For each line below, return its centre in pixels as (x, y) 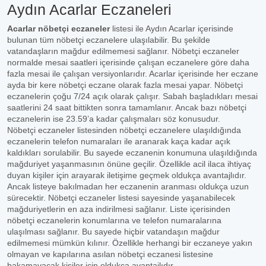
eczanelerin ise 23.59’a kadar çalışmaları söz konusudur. (114, 119)
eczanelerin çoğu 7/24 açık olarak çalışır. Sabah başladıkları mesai (132, 96)
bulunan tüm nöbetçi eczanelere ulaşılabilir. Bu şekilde (109, 40)
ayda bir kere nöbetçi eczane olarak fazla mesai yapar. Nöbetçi (125, 85)
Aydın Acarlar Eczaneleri (89, 9)
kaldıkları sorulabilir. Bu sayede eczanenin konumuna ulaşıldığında (132, 153)
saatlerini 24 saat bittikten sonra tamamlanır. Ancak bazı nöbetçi (127, 107)
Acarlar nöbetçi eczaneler (58, 28)
